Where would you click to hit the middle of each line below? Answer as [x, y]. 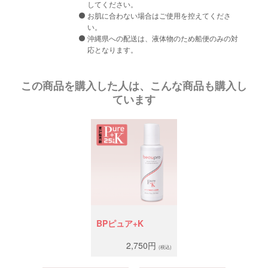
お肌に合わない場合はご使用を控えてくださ [159, 16]
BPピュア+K [120, 223]
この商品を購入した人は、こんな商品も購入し [134, 86]
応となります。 [113, 50]
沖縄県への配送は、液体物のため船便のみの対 [163, 38]
